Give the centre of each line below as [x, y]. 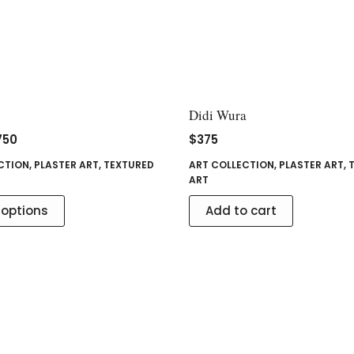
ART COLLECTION [231, 164]
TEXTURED [129, 164]
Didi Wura [217, 115]
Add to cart [241, 210]
